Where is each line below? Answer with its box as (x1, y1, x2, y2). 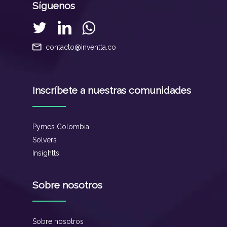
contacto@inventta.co (46, 43, 116, 52)
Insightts (32, 149, 59, 157)
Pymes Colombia (32, 123, 89, 131)
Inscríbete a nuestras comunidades (32, 85, 191, 96)
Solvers (32, 136, 57, 144)
